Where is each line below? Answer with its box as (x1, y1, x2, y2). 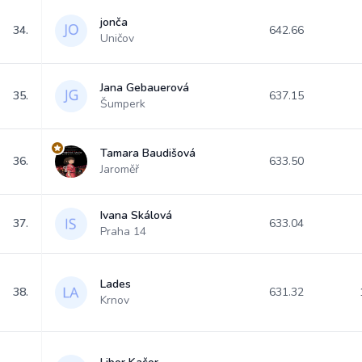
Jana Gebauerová (100, 80, 189, 95)
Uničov (100, 31, 134, 46)
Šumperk (100, 96, 145, 112)
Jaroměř (100, 162, 139, 177)
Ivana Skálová (100, 208, 172, 223)
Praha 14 (100, 224, 146, 239)
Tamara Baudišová (100, 145, 196, 161)
